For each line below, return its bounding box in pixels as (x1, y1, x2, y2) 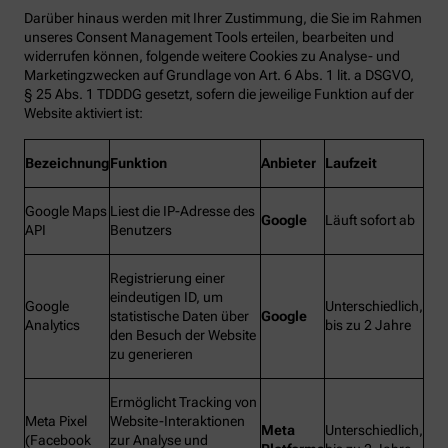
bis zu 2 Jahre (325, 317, 411, 334)
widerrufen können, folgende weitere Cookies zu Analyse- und (24, 48, 400, 65)
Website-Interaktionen (110, 413, 245, 430)
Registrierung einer (110, 270, 225, 287)
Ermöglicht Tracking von (110, 394, 257, 411)
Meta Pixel (25, 413, 87, 430)
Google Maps (25, 203, 107, 220)
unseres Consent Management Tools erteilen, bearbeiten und (24, 29, 394, 46)
